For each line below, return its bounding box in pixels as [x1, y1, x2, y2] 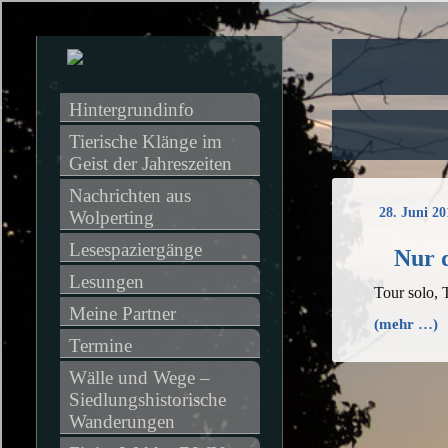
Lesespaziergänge [68, 239, 202, 260]
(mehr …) [373, 315, 438, 332]
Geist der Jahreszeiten [68, 153, 232, 174]
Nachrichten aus [68, 185, 191, 206]
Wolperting [68, 207, 154, 228]
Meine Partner [68, 303, 176, 324]
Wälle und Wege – [68, 367, 210, 388]
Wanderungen [68, 411, 175, 432]
